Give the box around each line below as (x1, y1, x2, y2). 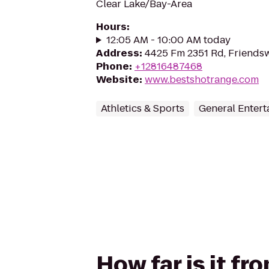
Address (96, 46, 139, 60)
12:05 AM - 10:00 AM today (106, 33, 231, 47)
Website (96, 73, 139, 86)
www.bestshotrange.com (145, 73, 259, 86)
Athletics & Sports (101, 101, 184, 115)
